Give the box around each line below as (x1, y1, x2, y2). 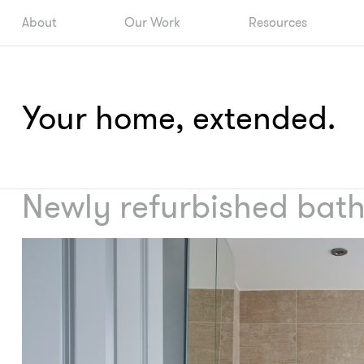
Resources (248, 13, 307, 32)
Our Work (123, 13, 180, 32)
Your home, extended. (21, 95, 336, 141)
